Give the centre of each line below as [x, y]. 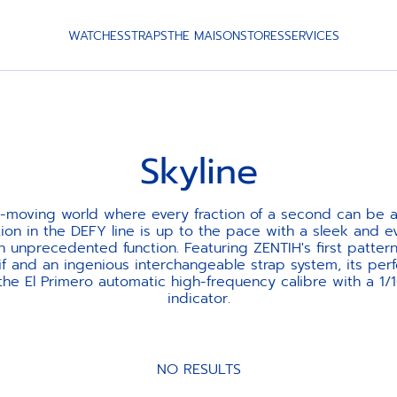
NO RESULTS [198, 370]
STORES [262, 35]
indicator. [198, 299]
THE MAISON [204, 35]
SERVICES [312, 35]
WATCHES [96, 35]
